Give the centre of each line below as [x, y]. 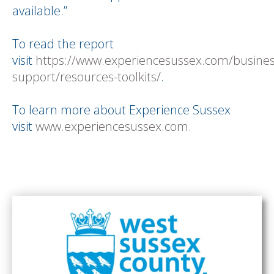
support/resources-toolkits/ [87, 77]
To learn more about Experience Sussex [121, 110]
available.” [43, 11]
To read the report [63, 44]
